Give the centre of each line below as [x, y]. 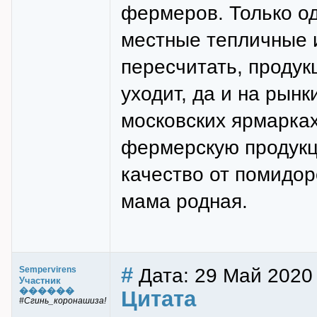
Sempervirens [48, 270]
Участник [40, 281]
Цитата [158, 299]
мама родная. [184, 201]
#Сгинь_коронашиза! [63, 301]
